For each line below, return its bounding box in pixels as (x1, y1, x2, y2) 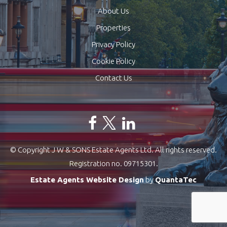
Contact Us (95, 73, 132, 82)
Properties (96, 23, 131, 32)
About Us (98, 6, 129, 15)
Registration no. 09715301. (69, 159, 158, 168)
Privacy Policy (92, 40, 135, 49)
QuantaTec (155, 175, 197, 184)
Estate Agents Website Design (30, 175, 144, 184)
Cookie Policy (92, 56, 135, 65)
